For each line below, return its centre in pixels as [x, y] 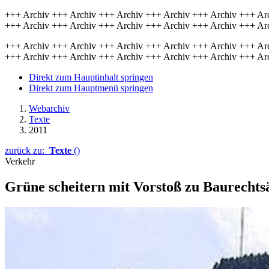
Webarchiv [49, 108]
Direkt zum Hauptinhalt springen [91, 77]
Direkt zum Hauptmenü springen [91, 88]
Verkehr [20, 161]
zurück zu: [27, 150]
